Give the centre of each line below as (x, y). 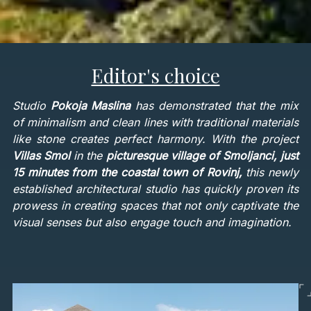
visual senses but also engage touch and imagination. (152, 222)
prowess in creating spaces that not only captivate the (155, 206)
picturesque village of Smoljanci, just (202, 156)
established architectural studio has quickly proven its (155, 189)
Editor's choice (155, 76)
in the (88, 156)
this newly (270, 173)
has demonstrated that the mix (217, 106)
